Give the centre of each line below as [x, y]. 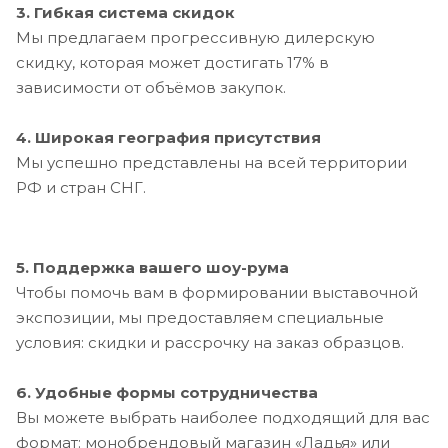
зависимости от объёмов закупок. [151, 87]
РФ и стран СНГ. [81, 187]
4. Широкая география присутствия [168, 137]
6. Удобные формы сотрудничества [167, 392]
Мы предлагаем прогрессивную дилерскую [195, 37]
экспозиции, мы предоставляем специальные [200, 317]
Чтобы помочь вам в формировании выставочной [217, 292]
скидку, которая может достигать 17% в [172, 62]
